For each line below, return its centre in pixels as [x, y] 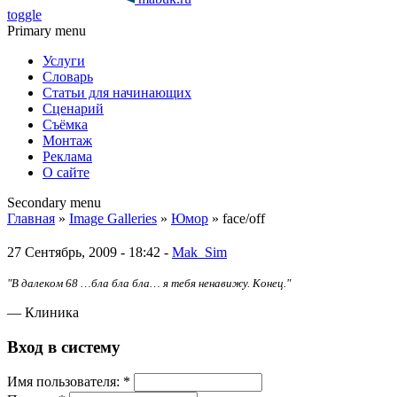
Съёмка [65, 125]
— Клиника [43, 312]
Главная [31, 218]
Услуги [64, 61]
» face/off [237, 218]
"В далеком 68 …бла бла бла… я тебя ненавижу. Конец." [149, 283]
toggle [24, 15]
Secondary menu [54, 202]
